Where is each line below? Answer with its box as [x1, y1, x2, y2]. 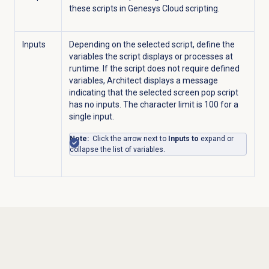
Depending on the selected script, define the [68, 40, 235, 50]
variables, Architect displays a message [68, 76, 218, 86]
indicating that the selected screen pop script [68, 88, 238, 98]
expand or [198, 134, 234, 144]
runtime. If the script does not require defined [68, 64, 240, 74]
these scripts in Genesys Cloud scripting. [68, 4, 220, 14]
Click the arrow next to [90, 134, 168, 144]
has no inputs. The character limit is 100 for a [68, 100, 238, 110]
